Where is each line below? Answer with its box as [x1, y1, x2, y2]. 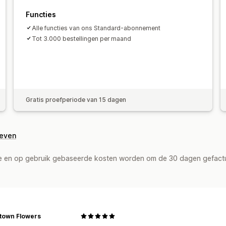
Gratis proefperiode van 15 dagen [25, 95, 126, 103]
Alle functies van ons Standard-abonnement [31, 24, 160, 32]
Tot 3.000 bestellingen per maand [31, 34, 131, 42]
